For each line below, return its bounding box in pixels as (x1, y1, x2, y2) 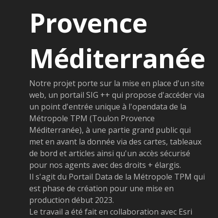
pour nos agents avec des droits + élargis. (29, 159, 181, 170)
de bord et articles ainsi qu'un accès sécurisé (29, 147, 190, 159)
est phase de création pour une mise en (29, 182, 174, 194)
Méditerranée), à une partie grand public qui (29, 124, 191, 135)
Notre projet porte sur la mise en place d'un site (29, 77, 204, 89)
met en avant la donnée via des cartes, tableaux (29, 136, 201, 147)
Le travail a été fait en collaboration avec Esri (29, 206, 192, 217)
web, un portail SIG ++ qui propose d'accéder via (29, 89, 204, 100)
